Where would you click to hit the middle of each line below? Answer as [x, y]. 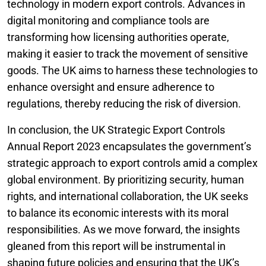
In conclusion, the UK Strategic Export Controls [116, 129]
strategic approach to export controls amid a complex [132, 163]
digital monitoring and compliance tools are [108, 20]
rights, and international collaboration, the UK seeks [128, 196]
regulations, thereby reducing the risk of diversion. [124, 103]
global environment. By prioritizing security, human [126, 179]
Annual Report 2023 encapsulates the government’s [129, 146]
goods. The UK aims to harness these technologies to [132, 70]
